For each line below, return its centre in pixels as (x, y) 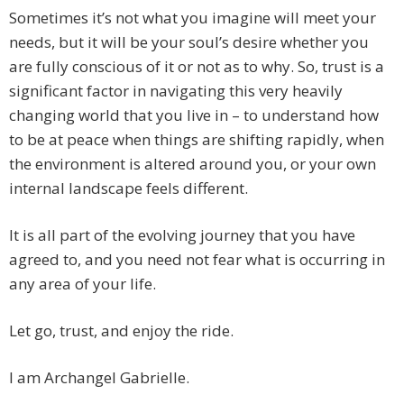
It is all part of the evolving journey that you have (182, 235)
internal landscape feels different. (129, 188)
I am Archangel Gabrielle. (99, 378)
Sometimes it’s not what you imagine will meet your (193, 18)
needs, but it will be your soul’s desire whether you (189, 42)
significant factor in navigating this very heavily (176, 91)
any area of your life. (83, 284)
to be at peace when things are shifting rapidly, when (197, 140)
